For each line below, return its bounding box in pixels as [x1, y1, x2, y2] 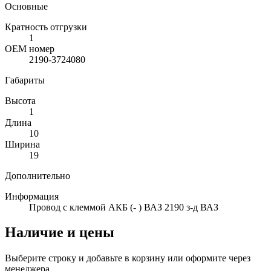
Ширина [5, 139, 40, 149]
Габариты [5, 74, 45, 85]
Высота [5, 95, 36, 106]
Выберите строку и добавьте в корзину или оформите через [5, 253, 250, 264]
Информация [5, 191, 59, 201]
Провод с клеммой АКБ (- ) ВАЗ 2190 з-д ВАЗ [29, 201, 218, 212]
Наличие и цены [5, 224, 114, 241]
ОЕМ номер [5, 43, 54, 54]
